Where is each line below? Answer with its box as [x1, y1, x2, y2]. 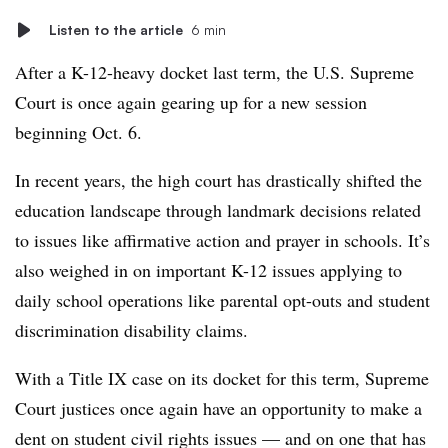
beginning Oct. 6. [15, 120, 142, 144]
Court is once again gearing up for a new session [15, 90, 367, 114]
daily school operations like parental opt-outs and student [15, 288, 430, 312]
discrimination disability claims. [15, 318, 254, 342]
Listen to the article [49, 21, 183, 38]
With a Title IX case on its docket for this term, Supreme [15, 366, 429, 390]
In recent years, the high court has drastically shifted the [15, 168, 422, 192]
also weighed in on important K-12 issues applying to [15, 258, 402, 282]
